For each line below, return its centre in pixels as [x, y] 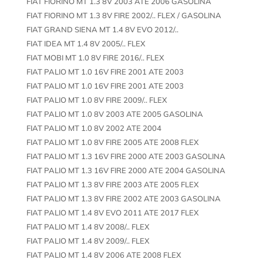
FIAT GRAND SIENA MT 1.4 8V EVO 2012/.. [102, 29]
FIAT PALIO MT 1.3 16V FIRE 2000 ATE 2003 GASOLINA [126, 156]
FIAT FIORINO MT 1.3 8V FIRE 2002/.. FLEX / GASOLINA [124, 15]
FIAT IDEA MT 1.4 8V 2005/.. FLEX [86, 43]
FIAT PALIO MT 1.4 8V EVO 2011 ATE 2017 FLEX [112, 212]
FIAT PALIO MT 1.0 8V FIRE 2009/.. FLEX [97, 100]
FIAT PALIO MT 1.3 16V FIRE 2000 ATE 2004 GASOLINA [126, 170]
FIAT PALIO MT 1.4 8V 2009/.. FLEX [88, 240]
